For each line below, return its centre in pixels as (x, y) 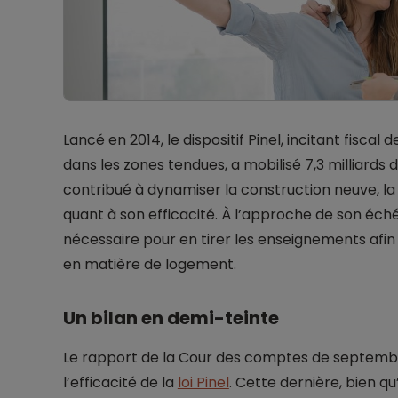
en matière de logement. (149, 265)
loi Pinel (203, 383)
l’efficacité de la (120, 383)
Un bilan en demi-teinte (171, 318)
